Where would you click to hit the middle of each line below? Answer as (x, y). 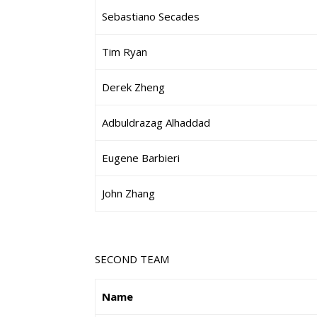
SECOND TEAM (132, 259)
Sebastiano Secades (151, 16)
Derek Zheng (134, 87)
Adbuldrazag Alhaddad (156, 122)
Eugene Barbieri (141, 158)
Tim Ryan (125, 52)
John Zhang (129, 193)
